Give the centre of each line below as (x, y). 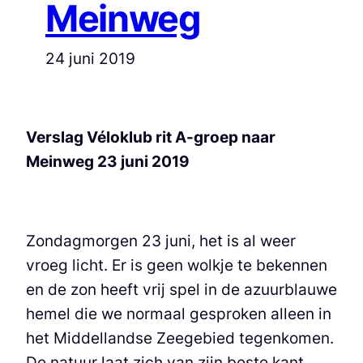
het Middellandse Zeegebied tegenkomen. (180, 338)
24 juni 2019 (90, 58)
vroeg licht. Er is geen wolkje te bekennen (177, 265)
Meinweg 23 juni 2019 (108, 161)
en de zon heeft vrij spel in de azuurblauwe (181, 290)
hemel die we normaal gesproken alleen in (179, 314)
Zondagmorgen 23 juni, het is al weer (161, 241)
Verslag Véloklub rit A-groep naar (151, 137)
